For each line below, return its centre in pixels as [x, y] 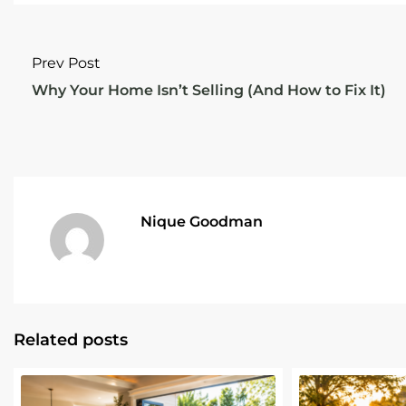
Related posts [71, 339]
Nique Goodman [202, 221]
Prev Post [66, 63]
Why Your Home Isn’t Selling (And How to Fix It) [209, 90]
